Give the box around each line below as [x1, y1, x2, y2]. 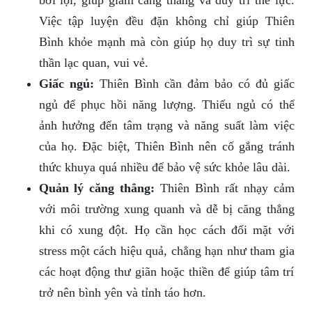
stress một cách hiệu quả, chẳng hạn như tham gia [38, 244, 295, 258]
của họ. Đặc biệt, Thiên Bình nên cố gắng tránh [38, 139, 295, 154]
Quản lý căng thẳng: [38, 181, 155, 196]
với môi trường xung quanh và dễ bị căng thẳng [38, 202, 295, 217]
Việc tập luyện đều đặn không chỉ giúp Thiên [38, 14, 295, 29]
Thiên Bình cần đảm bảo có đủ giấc [93, 77, 295, 91]
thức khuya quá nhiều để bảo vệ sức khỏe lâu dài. [38, 160, 290, 175]
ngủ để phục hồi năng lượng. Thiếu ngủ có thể [38, 97, 295, 112]
